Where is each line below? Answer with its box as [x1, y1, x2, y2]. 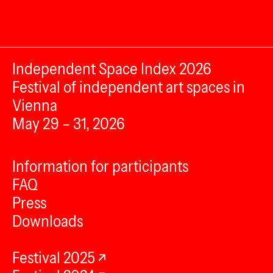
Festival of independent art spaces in [12, 77, 245, 97]
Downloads [12, 211, 83, 231]
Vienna [12, 96, 57, 115]
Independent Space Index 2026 [12, 59, 211, 79]
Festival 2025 [12, 248, 95, 268]
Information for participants [12, 157, 188, 176]
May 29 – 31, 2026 [12, 114, 125, 133]
